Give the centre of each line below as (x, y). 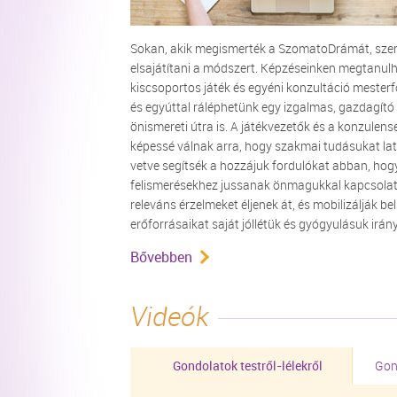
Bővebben (161, 257)
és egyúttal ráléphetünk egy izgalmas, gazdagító (262, 107)
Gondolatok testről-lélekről (248, 366)
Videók (170, 316)
